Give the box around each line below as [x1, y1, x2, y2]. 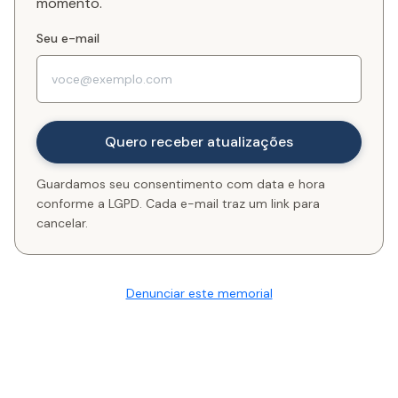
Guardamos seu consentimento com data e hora [36, 176, 325, 192]
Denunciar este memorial [125, 285, 273, 301]
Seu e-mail [36, 30, 99, 46]
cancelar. [36, 215, 88, 231]
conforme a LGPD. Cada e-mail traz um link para [36, 195, 320, 211]
